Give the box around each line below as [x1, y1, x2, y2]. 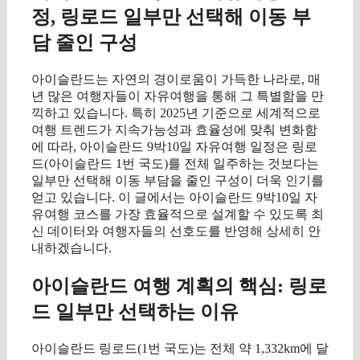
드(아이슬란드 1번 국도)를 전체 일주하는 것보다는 [31, 156, 319, 170]
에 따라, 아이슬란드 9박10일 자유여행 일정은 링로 [31, 139, 317, 153]
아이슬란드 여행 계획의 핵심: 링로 [31, 275, 327, 297]
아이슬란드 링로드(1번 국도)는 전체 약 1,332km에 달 [31, 341, 329, 355]
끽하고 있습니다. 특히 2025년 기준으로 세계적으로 [31, 105, 321, 120]
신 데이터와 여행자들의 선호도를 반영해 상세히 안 [31, 223, 321, 238]
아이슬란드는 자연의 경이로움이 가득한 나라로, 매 [31, 72, 321, 86]
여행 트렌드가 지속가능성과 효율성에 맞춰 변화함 [31, 122, 317, 137]
